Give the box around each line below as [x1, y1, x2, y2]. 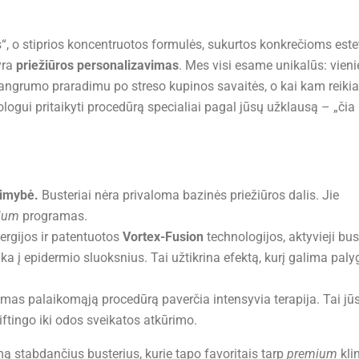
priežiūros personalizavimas [16, 58, 179, 74]
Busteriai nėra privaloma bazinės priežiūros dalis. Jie [38, 188, 339, 204]
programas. [19, 208, 87, 224]
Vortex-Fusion [123, 229, 204, 245]
